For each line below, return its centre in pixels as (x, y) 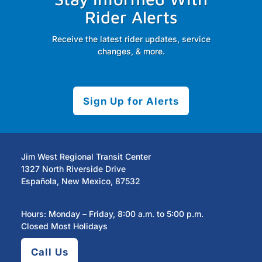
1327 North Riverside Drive (73, 168)
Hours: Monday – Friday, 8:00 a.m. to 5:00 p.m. (112, 214)
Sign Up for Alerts (131, 101)
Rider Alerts (131, 17)
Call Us (49, 252)
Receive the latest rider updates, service (131, 39)
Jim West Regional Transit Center (86, 156)
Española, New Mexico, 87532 (80, 181)
